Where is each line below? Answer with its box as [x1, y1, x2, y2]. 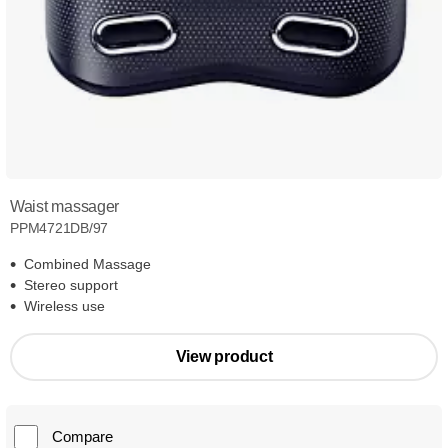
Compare [52, 428, 113, 446]
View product [175, 348, 273, 366]
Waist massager [10, 198, 120, 216]
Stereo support [24, 277, 118, 294]
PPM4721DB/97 [10, 220, 109, 237]
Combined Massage [24, 256, 151, 273]
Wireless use [24, 298, 105, 315]
